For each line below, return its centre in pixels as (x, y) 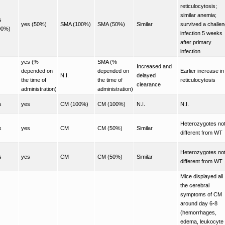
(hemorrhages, (198, 212)
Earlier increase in (202, 71)
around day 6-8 (199, 203)
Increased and (154, 66)
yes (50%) (34, 24)
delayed (146, 75)
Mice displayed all (202, 176)
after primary (196, 42)
